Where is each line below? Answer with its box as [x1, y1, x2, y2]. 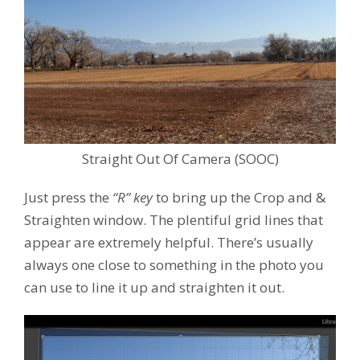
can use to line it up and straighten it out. [24, 278, 284, 297]
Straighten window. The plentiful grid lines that [24, 211, 323, 230]
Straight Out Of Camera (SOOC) [81, 149, 279, 169]
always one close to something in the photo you [24, 256, 324, 275]
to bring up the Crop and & [153, 188, 325, 207]
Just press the [24, 188, 112, 207]
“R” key [112, 188, 153, 207]
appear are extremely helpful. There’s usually [24, 233, 313, 252]
